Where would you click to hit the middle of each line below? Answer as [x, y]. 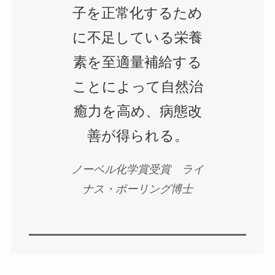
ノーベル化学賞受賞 [126, 170]
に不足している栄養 [137, 38]
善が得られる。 [137, 136]
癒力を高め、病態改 [137, 112]
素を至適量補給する [137, 63]
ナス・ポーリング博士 [137, 189]
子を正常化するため [137, 14]
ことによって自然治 [137, 87]
